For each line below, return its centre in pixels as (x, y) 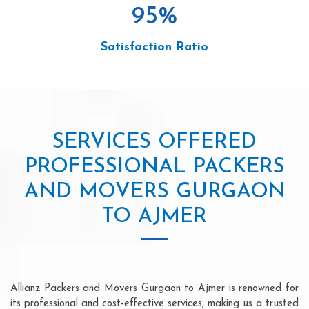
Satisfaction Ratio (154, 47)
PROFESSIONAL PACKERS (154, 167)
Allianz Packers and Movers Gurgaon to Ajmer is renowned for (154, 288)
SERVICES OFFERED (154, 142)
